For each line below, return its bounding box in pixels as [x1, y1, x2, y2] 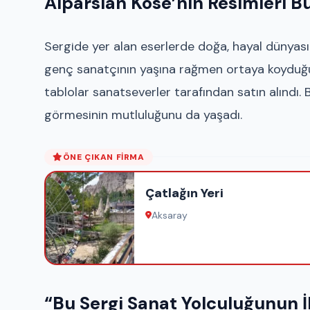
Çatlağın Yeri [145, 184, 224, 201]
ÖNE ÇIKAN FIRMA [62, 151, 145, 163]
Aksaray [152, 208, 188, 221]
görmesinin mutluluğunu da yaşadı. [44, 106, 242, 123]
